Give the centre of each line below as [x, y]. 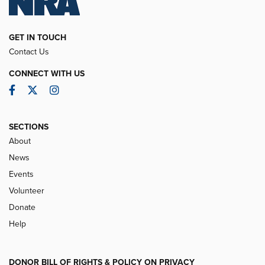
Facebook [38, 90]
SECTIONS [29, 127]
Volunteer [27, 190]
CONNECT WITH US [47, 73]
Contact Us [29, 51]
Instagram [81, 90]
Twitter [53, 90]
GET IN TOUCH [38, 37]
